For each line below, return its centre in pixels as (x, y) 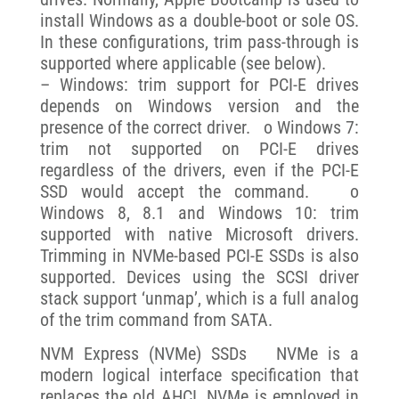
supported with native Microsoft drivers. (199, 234)
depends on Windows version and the (199, 106)
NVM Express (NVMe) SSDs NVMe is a (199, 354)
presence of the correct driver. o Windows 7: (199, 127)
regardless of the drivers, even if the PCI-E (199, 170)
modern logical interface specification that (199, 375)
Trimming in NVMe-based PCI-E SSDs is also (199, 255)
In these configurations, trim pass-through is (199, 41)
